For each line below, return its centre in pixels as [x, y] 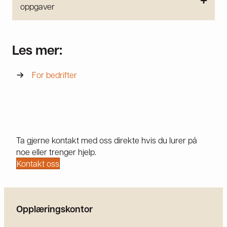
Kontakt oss [38, 164]
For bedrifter [54, 75]
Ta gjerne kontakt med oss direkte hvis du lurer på [107, 140]
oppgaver [37, 7]
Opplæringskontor [54, 209]
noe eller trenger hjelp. [56, 152]
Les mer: [37, 50]
